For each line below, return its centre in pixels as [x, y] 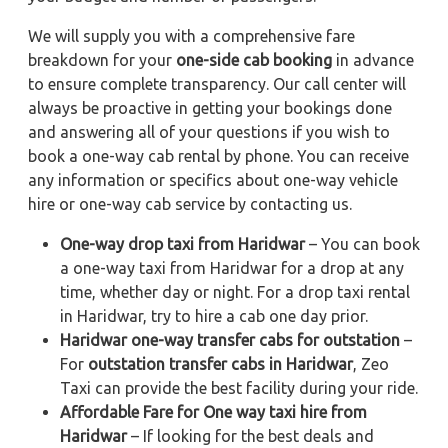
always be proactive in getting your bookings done [210, 108]
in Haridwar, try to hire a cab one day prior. [214, 316]
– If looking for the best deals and [250, 436]
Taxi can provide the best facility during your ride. [239, 388]
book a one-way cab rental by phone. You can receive [218, 156]
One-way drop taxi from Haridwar [182, 244]
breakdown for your [102, 60]
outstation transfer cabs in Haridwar [220, 364]
